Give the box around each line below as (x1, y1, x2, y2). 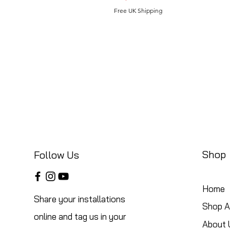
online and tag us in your (33, 211, 126, 222)
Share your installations (33, 194, 125, 204)
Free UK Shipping (114, 7, 162, 14)
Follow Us (33, 148, 79, 161)
